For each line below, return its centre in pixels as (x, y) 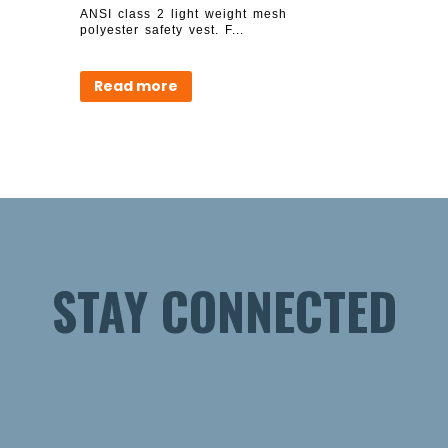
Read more (136, 86)
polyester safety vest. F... (162, 29)
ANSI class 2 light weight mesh (183, 13)
